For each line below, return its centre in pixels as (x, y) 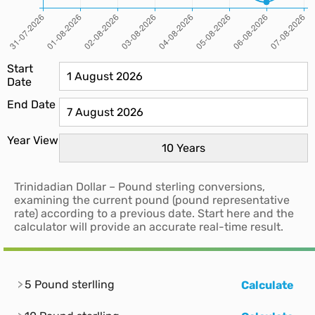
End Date (31, 105)
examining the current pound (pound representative (152, 200)
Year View (33, 141)
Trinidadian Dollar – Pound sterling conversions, (140, 187)
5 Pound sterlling (70, 285)
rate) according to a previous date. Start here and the (154, 214)
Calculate (268, 285)
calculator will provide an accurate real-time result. (149, 227)
